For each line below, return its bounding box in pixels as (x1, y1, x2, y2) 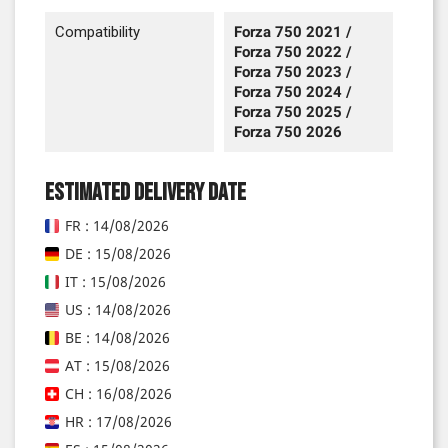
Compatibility (55, 23, 140, 42)
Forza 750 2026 (234, 123, 342, 142)
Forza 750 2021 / (234, 23, 352, 42)
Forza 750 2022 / (234, 43, 352, 62)
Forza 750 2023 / (234, 63, 352, 82)
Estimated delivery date (45, 178, 246, 208)
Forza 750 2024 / (234, 83, 352, 102)
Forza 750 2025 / (234, 103, 352, 122)
